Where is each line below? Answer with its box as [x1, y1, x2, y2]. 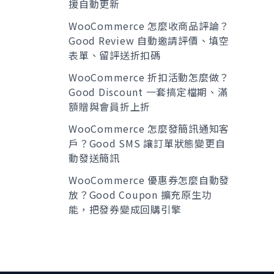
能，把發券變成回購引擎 [68, 202, 182, 217]
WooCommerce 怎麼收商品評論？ [68, 18, 229, 34]
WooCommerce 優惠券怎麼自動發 [68, 172, 229, 188]
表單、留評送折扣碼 [68, 48, 161, 63]
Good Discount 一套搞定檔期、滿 [68, 84, 228, 100]
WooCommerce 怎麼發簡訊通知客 [68, 121, 229, 136]
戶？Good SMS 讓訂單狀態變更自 [68, 136, 226, 151]
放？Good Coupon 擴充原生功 [68, 187, 212, 202]
